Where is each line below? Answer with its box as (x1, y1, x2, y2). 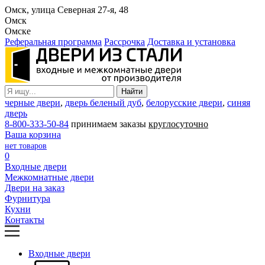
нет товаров (5, 141, 47, 150)
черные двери (5, 98, 60, 108)
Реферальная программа (5, 37, 102, 47)
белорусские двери (146, 98, 222, 108)
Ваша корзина (5, 130, 61, 140)
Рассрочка (104, 37, 145, 47)
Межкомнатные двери (5, 172, 94, 182)
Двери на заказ (5, 183, 64, 193)
